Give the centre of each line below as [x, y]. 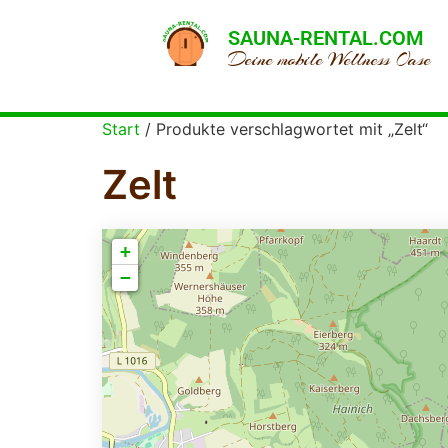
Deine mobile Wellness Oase [330, 59]
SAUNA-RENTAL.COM [326, 37]
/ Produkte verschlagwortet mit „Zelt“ [284, 129]
